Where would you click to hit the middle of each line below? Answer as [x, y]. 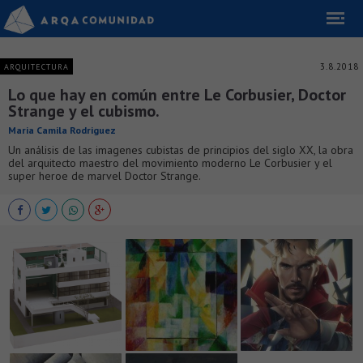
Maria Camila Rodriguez [62, 130]
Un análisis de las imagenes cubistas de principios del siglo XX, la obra [181, 150]
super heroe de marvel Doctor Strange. [105, 176]
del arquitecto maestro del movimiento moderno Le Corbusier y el [170, 163]
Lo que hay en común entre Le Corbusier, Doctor [177, 95]
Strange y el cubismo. [84, 111]
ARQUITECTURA [36, 67]
